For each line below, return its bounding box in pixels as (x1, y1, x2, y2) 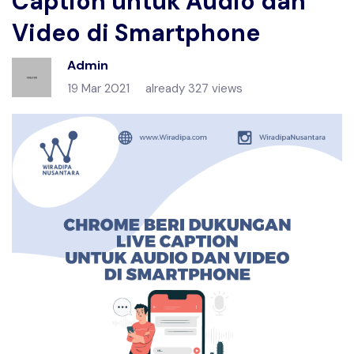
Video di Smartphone (12, 17, 260, 48)
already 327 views (145, 81, 243, 96)
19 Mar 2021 (67, 81, 130, 96)
